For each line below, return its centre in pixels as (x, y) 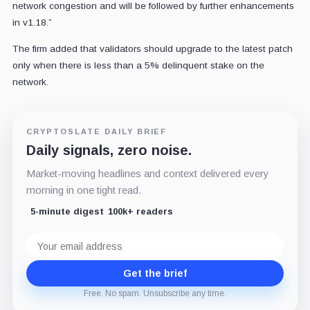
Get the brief (155, 273)
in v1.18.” (32, 22)
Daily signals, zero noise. (109, 150)
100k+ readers (140, 211)
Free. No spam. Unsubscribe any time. (155, 293)
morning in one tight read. (83, 190)
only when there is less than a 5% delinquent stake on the (138, 65)
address (46, 248)
